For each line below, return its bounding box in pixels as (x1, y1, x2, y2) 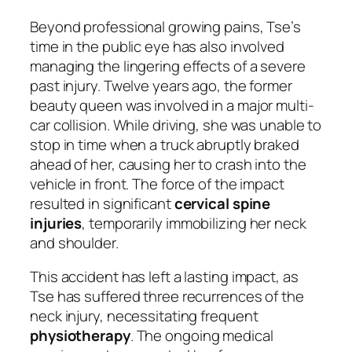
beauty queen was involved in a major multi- (30, 94, 314, 115)
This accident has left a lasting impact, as (30, 266, 299, 288)
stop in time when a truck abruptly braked (30, 134, 299, 155)
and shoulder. (30, 232, 119, 253)
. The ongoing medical (130, 325, 273, 346)
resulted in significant (30, 192, 174, 214)
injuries (30, 212, 82, 233)
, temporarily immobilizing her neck (82, 212, 306, 233)
